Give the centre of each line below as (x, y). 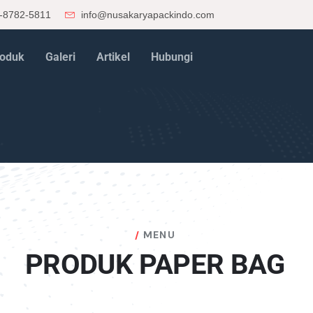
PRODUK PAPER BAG (155, 264)
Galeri (60, 57)
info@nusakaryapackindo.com (146, 15)
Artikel (113, 57)
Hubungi (172, 57)
